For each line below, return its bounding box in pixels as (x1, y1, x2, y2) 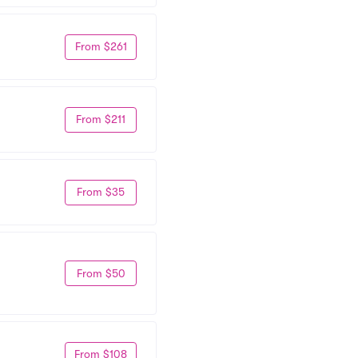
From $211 (76, 113, 125, 125)
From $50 (76, 266, 125, 280)
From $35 (77, 185, 125, 198)
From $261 (74, 40, 127, 53)
